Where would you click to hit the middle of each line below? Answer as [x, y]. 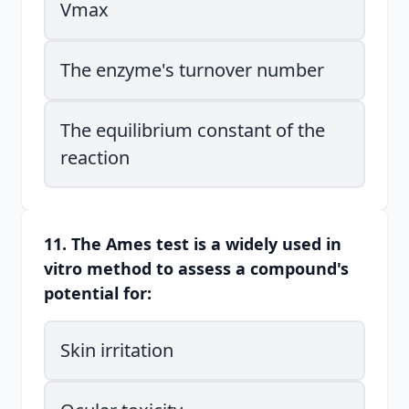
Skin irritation [117, 350]
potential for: [98, 293]
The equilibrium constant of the [193, 130]
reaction [95, 157]
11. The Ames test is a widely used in [193, 244]
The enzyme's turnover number [192, 70]
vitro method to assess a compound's [196, 268]
